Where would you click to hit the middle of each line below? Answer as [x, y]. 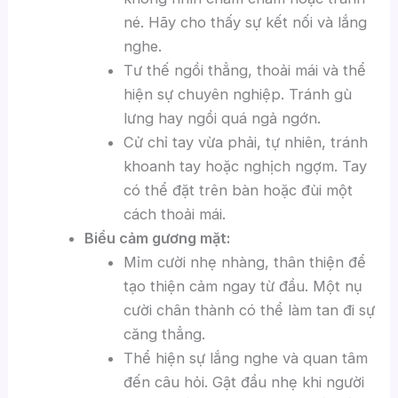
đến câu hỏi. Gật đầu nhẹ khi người [244, 382]
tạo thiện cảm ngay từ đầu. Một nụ [243, 287]
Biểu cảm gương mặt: [157, 239]
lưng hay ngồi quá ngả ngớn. [223, 119]
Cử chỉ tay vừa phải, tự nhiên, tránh [246, 143]
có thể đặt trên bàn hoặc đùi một [239, 191]
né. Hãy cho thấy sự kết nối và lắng [246, 23]
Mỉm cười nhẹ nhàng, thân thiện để [245, 263]
